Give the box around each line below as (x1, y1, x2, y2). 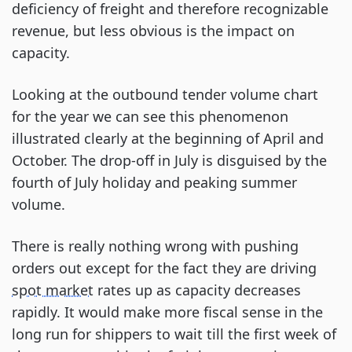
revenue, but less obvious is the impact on (12, 21, 295, 40)
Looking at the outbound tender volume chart (12, 85, 318, 104)
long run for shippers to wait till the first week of (12, 324, 336, 343)
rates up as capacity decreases (93, 280, 301, 299)
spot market (12, 280, 93, 299)
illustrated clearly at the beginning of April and (12, 129, 324, 148)
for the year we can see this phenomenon (12, 107, 288, 126)
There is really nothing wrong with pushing (12, 236, 299, 255)
